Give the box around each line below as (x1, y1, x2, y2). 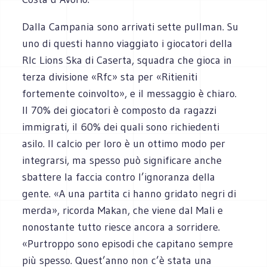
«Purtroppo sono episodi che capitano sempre (22, 237, 234, 250)
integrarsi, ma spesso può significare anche (22, 153, 222, 167)
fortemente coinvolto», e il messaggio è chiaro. (22, 86, 237, 100)
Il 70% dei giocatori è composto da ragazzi (22, 103, 217, 117)
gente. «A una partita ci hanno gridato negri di (22, 187, 237, 200)
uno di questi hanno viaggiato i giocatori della (22, 36, 233, 50)
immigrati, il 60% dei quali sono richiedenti (22, 120, 220, 133)
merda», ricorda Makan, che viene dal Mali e (22, 203, 223, 217)
